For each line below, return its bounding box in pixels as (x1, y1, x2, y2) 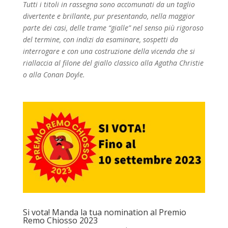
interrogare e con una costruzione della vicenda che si (22, 46, 195, 56)
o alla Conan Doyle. (22, 70, 85, 80)
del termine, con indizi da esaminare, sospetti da (22, 35, 178, 45)
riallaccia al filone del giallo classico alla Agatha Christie (22, 58, 204, 68)
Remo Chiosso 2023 (22, 215, 98, 226)
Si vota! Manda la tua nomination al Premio (22, 207, 186, 218)
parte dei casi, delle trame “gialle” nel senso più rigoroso (22, 23, 204, 33)
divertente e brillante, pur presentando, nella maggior (22, 11, 195, 21)
